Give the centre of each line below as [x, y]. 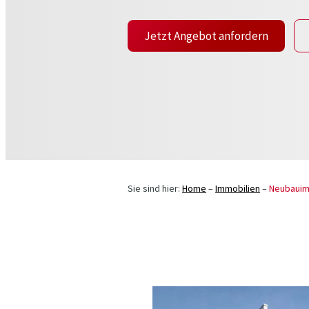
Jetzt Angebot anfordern [206, 36]
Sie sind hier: [154, 189]
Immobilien [238, 189]
